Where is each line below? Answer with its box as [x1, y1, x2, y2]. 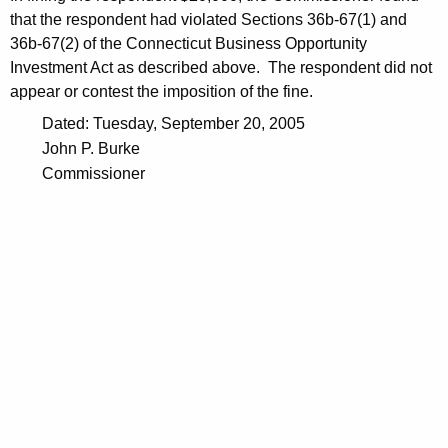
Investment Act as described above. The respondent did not [10, 59, 432, 77]
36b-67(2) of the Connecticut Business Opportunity [10, 35, 367, 53]
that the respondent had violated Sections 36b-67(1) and [10, 11, 407, 29]
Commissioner [42, 165, 145, 183]
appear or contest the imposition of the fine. [10, 83, 313, 101]
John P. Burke [42, 140, 140, 158]
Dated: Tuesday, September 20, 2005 [42, 115, 305, 133]
